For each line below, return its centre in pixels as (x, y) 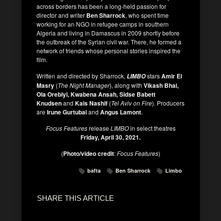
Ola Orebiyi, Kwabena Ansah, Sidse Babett (96, 94)
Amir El (172, 76)
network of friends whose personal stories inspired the (109, 50)
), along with (127, 85)
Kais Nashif (92, 103)
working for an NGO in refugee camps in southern (103, 24)
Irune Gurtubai (68, 112)
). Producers (168, 103)
